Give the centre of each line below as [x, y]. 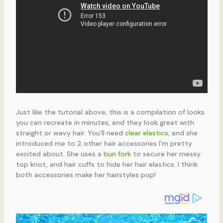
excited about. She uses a [59, 154]
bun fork [117, 154]
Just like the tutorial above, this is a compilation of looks [110, 112]
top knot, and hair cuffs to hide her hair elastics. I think [107, 165]
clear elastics [146, 133]
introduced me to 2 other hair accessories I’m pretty [104, 144]
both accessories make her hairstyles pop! [86, 175]
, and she [183, 133]
